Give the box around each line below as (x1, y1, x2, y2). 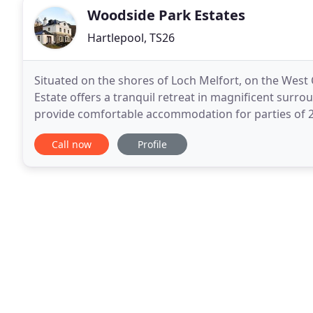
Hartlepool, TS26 (87, 30, 175, 45)
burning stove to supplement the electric (34, 123, 250, 138)
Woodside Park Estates (87, 6, 245, 24)
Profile (138, 138, 167, 151)
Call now (52, 138, 92, 151)
